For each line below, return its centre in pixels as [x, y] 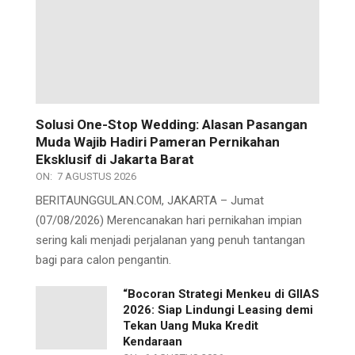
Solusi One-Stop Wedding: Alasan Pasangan [172, 125]
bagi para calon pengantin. [103, 260]
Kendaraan [153, 342]
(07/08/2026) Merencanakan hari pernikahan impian [169, 221]
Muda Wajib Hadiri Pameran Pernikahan [158, 142]
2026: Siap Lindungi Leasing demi [218, 310]
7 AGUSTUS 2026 [97, 177]
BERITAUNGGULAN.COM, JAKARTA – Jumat [150, 201]
